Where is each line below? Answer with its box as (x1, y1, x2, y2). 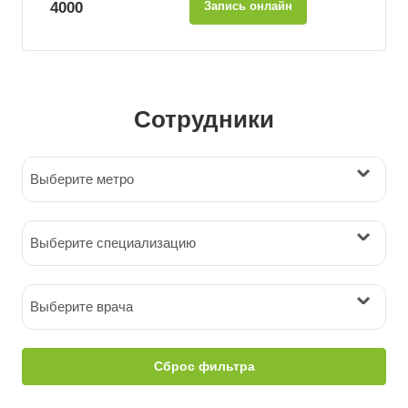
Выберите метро (30, 171, 134, 187)
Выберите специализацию (30, 235, 196, 250)
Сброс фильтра (153, 359, 255, 373)
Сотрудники (134, 106, 274, 133)
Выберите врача (30, 299, 133, 314)
